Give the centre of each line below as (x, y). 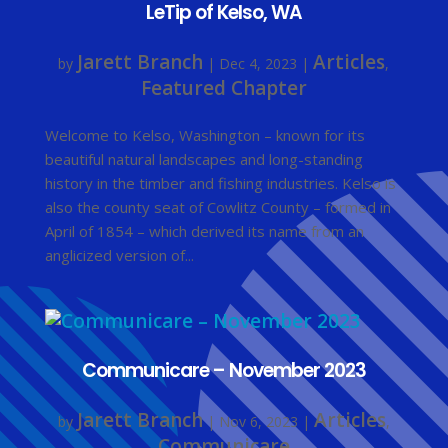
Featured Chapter (223, 88)
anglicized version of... (119, 255)
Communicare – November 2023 (223, 373)
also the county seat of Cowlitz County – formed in (217, 207)
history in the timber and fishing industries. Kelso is (220, 183)
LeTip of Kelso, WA (223, 15)
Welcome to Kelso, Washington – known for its (204, 135)
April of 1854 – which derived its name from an (204, 231)
